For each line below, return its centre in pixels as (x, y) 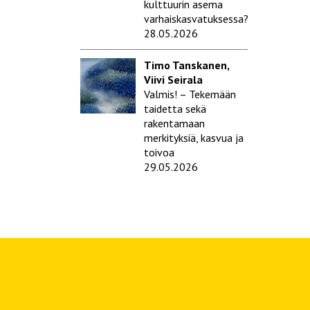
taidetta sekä (175, 109)
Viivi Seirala (173, 80)
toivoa (159, 153)
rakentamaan (174, 124)
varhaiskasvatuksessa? (196, 19)
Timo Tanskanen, (187, 65)
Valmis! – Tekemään (190, 94)
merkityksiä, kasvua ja (194, 138)
